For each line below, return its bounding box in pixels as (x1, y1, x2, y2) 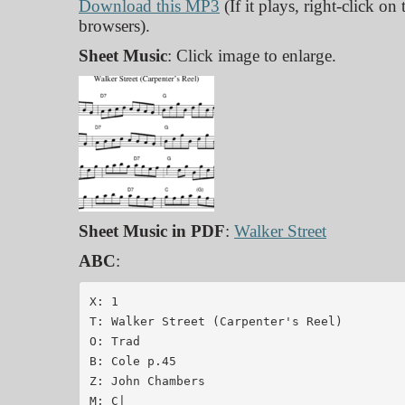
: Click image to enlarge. (167, 46, 336, 65)
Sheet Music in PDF (79, 221, 225, 240)
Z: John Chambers (89, 373, 212, 388)
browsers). (79, 16, 150, 35)
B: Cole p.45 (89, 353, 176, 368)
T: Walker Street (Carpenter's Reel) (89, 314, 343, 328)
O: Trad (89, 334, 140, 348)
